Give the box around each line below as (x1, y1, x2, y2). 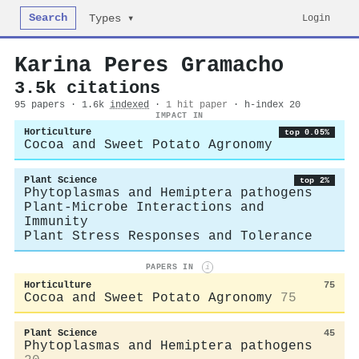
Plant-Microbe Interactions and (24, 200, 264, 215)
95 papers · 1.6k (14, 99, 110, 111)
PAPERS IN (145, 262, 199, 272)
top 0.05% (284, 127, 329, 137)
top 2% (299, 175, 329, 185)
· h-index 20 (233, 99, 301, 111)
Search (29, 12, 68, 24)
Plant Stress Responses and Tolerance (24, 229, 313, 244)
